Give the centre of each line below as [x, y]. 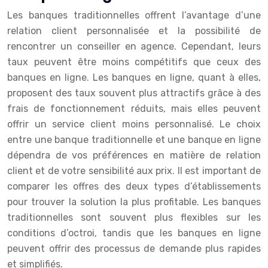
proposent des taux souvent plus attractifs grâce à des [134, 93]
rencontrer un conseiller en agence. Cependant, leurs [134, 47]
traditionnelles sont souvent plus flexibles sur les [134, 218]
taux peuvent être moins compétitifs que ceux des [134, 62]
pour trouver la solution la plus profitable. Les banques [134, 202]
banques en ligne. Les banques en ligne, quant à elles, [134, 78]
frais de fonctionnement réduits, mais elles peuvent [134, 109]
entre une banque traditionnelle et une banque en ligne [134, 140]
